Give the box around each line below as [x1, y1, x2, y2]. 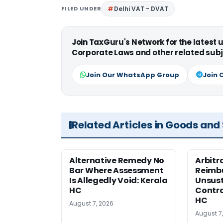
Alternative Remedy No [69, 155, 164, 167]
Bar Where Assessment [69, 165, 164, 177]
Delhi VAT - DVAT [114, 4, 169, 13]
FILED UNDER [61, 4, 102, 13]
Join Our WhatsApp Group [86, 70, 179, 80]
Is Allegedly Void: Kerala [69, 175, 168, 187]
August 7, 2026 [69, 199, 113, 208]
